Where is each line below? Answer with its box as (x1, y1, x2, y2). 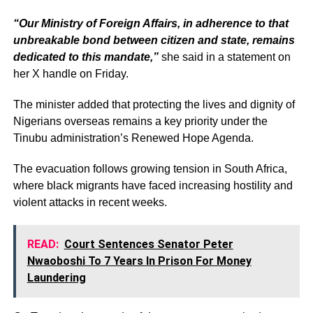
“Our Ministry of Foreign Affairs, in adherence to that (13, 17, 289, 29)
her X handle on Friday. (13, 67, 129, 80)
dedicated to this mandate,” (13, 50, 159, 63)
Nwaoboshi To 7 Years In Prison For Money (27, 254, 252, 268)
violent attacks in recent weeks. (13, 196, 167, 208)
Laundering (27, 270, 86, 284)
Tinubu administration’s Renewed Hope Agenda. (13, 131, 254, 144)
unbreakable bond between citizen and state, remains (13, 34, 295, 46)
